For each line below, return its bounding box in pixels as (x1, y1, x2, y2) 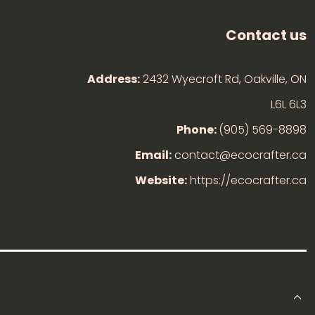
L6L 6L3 (271, 96, 307, 112)
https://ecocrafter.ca (187, 172, 307, 188)
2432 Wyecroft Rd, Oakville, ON (140, 71, 307, 87)
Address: (87, 71, 140, 87)
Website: (135, 172, 187, 188)
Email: (135, 147, 172, 163)
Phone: (176, 122, 219, 138)
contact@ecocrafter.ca (172, 147, 307, 163)
